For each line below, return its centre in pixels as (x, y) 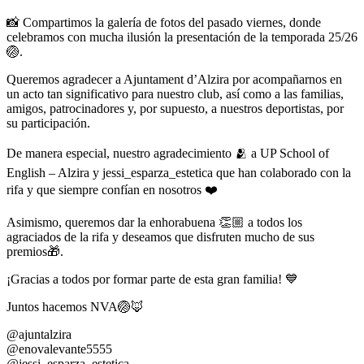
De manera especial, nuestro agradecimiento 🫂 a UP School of (168, 153)
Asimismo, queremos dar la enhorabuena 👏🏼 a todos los (154, 222)
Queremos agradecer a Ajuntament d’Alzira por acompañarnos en (174, 79)
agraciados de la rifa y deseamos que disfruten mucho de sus (160, 236)
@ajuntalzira (39, 334)
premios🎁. (35, 251)
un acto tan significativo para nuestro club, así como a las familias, (175, 93)
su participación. (48, 123)
